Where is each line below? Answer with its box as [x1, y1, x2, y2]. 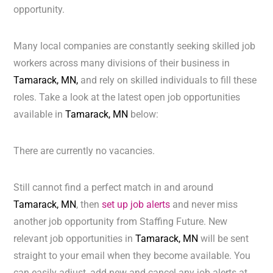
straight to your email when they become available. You [13, 250, 251, 262]
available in [13, 108, 66, 121]
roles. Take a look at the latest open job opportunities [13, 91, 241, 104]
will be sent [200, 233, 249, 245]
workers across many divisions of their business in [13, 57, 230, 69]
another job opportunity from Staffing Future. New [13, 216, 228, 228]
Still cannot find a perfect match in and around [13, 182, 214, 194]
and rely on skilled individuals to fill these [80, 74, 257, 87]
